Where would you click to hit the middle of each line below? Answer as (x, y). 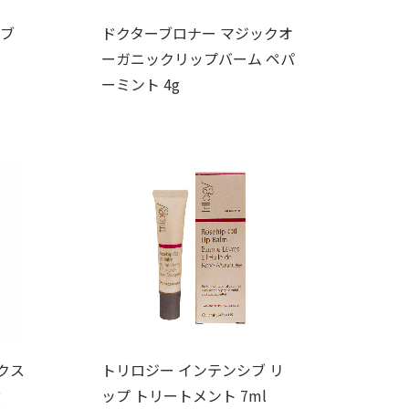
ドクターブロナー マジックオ (197, 32)
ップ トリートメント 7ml (184, 395)
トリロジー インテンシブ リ (193, 369)
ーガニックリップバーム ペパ (198, 58)
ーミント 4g (141, 84)
